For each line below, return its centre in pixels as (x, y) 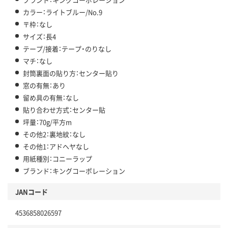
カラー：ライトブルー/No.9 (63, 12)
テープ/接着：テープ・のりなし (67, 49)
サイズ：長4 (39, 37)
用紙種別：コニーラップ (58, 159)
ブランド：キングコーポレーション (74, 171)
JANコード (32, 192)
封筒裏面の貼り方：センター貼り (71, 73)
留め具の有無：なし (51, 98)
